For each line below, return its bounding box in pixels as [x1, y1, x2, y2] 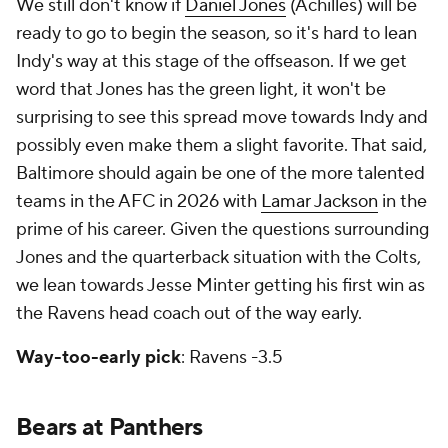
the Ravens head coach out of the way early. [16, 302, 366, 325]
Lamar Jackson [261, 190, 378, 213]
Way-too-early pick [16, 346, 181, 369]
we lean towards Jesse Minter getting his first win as [16, 274, 425, 297]
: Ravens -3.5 [181, 346, 283, 369]
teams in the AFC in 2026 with [16, 190, 261, 213]
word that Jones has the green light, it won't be [16, 78, 386, 101]
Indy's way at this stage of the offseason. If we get [16, 50, 407, 73]
